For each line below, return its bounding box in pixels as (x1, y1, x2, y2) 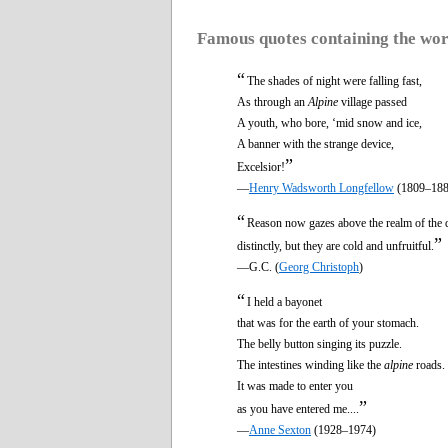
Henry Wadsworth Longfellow (249, 180, 394, 195)
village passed (338, 94, 407, 109)
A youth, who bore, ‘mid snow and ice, (237, 115, 422, 130)
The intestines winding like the (237, 357, 384, 372)
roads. (413, 357, 445, 372)
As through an (237, 94, 308, 109)
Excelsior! (237, 159, 285, 174)
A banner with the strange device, (237, 136, 394, 151)
